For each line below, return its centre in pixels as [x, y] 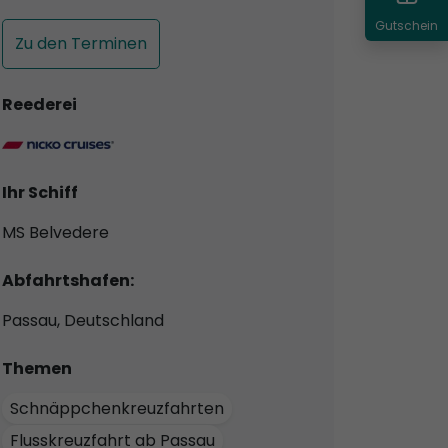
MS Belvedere [55, 232]
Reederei [39, 104]
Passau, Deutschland [83, 320]
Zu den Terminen [81, 43]
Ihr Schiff [40, 192]
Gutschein [406, 25]
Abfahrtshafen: [68, 280]
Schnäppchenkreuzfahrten [117, 408]
